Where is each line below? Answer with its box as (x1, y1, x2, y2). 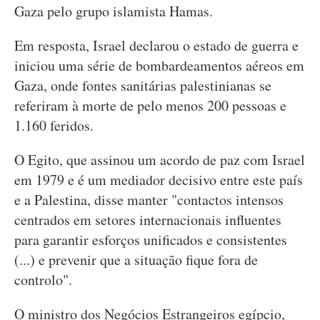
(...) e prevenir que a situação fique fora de (14, 250, 258, 269)
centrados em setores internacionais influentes (14, 210, 281, 229)
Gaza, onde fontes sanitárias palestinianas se (14, 76, 271, 95)
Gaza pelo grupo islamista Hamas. (14, 1, 213, 21)
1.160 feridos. (14, 116, 94, 135)
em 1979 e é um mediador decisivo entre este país (14, 170, 303, 189)
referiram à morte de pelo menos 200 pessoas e (14, 96, 286, 115)
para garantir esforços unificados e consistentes (14, 230, 287, 249)
